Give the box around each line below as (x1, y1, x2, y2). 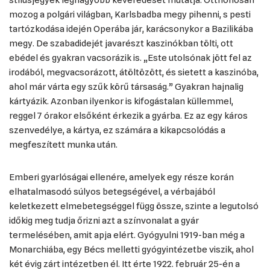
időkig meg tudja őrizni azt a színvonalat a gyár (9, 215, 199, 226)
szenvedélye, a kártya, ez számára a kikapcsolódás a (9, 125, 225, 136)
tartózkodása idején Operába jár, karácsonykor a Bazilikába (9, 24, 253, 34)
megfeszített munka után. (9, 139, 118, 150)
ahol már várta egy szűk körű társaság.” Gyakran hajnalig (9, 81, 243, 92)
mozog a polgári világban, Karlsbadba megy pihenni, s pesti (9, 9, 251, 20)
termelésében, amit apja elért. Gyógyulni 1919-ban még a (9, 230, 245, 240)
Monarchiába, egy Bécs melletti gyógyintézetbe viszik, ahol (9, 244, 254, 255)
